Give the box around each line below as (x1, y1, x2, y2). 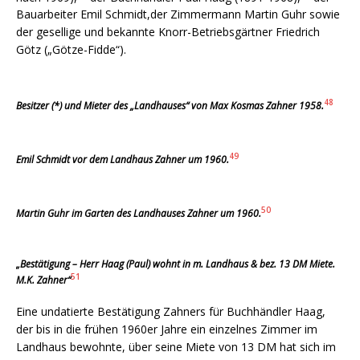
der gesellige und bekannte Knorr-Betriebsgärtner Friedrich (16, 24, 320, 40)
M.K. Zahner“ (16, 273, 71, 288)
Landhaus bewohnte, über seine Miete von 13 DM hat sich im (16, 339, 336, 355)
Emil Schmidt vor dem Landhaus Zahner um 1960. (16, 153, 229, 167)
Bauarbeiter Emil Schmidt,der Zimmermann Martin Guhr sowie (16, 6, 340, 22)
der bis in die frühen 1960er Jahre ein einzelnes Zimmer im (16, 321, 317, 337)
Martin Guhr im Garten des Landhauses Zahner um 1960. (16, 207, 261, 221)
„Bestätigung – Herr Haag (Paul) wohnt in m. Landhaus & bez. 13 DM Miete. (16, 257, 335, 272)
